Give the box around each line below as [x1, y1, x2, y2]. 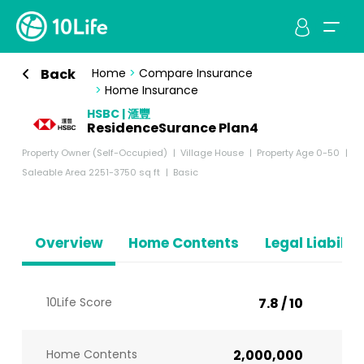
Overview [34, 233, 103, 253]
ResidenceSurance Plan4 [86, 119, 258, 137]
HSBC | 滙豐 [86, 106, 150, 122]
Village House [180, 146, 244, 159]
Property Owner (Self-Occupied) [21, 146, 167, 159]
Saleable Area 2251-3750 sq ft [21, 166, 160, 179]
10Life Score [45, 294, 112, 310]
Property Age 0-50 [256, 146, 340, 159]
